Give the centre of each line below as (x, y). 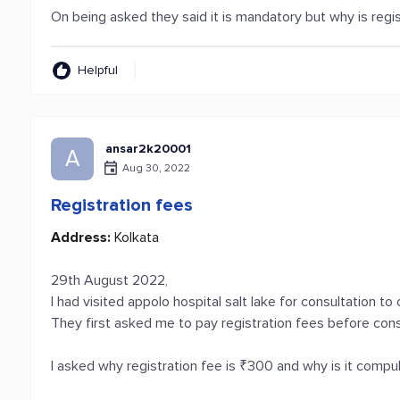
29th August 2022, (110, 280)
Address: (81, 237)
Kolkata (135, 237)
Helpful (98, 70)
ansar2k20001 (149, 149)
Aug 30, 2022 (157, 168)
